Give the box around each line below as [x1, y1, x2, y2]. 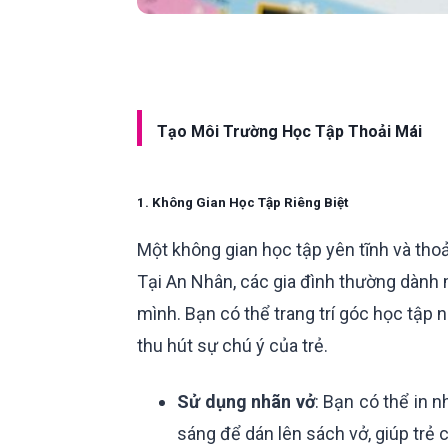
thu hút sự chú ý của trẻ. [137, 335, 328, 357]
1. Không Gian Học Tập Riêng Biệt [137, 195, 348, 211]
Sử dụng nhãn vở [177, 391, 315, 413]
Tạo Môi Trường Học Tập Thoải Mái [157, 122, 422, 142]
